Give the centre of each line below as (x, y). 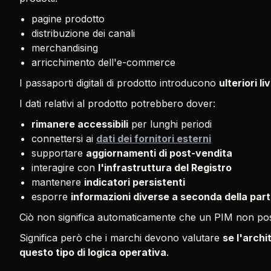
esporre (51, 197)
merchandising (65, 48)
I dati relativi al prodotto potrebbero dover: (117, 103)
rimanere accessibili (80, 124)
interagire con (65, 168)
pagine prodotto (68, 19)
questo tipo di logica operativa (93, 252)
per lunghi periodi (170, 124)
